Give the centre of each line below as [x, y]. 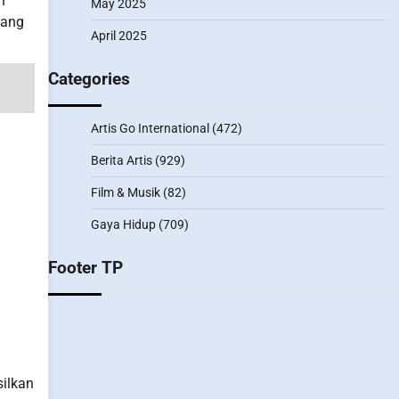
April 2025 [118, 36]
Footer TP [85, 268]
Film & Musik [125, 192]
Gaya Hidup [123, 224]
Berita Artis [121, 160]
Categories [89, 79]
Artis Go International [150, 128]
